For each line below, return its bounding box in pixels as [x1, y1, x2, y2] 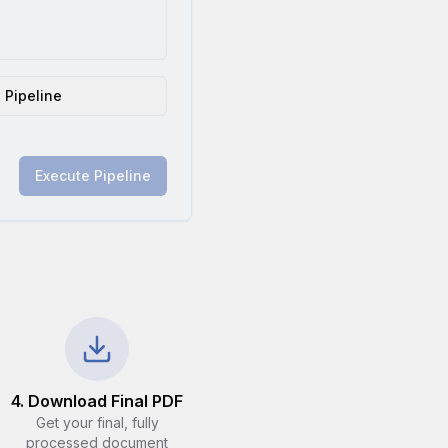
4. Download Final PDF [11, 391, 183, 411]
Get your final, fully [35, 414, 159, 431]
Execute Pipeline [35, 167, 151, 184]
